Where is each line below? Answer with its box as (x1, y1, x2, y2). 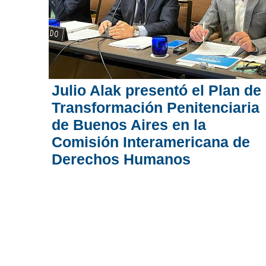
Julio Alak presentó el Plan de (52, 81, 261, 99)
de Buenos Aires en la (52, 116, 206, 133)
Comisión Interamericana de (52, 133, 250, 150)
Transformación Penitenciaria (52, 99, 259, 116)
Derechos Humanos (52, 150, 191, 167)
